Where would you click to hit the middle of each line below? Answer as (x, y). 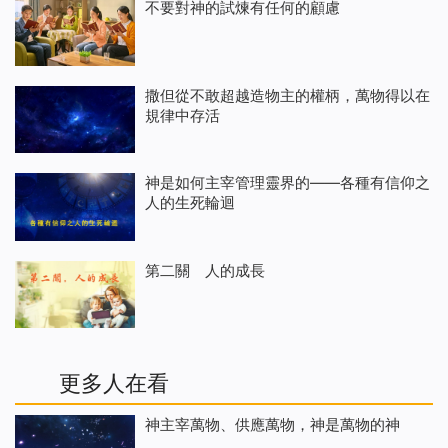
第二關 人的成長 (205, 270)
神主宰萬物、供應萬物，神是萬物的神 (272, 425)
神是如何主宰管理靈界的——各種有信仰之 (287, 183)
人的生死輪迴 (190, 203)
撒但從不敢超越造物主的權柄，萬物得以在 (287, 95)
